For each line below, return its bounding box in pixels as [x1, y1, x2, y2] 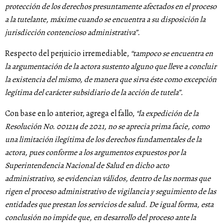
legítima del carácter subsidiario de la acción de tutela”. [5, 87, 183, 98]
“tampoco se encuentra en [130, 48, 213, 59]
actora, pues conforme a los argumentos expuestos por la [5, 147, 186, 158]
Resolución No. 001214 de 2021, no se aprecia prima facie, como [5, 121, 209, 132]
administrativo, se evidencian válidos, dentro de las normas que [5, 173, 210, 184]
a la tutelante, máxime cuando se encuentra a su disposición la [5, 14, 205, 25]
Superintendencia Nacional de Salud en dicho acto [5, 160, 169, 171]
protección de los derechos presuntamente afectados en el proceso [5, 1, 216, 12]
